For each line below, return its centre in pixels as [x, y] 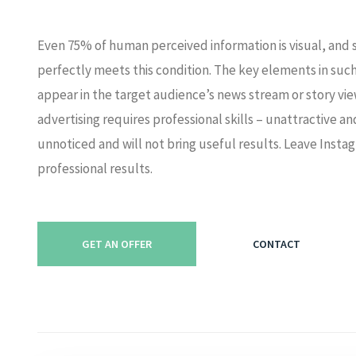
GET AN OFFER [117, 244]
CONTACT [276, 244]
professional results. [95, 169]
